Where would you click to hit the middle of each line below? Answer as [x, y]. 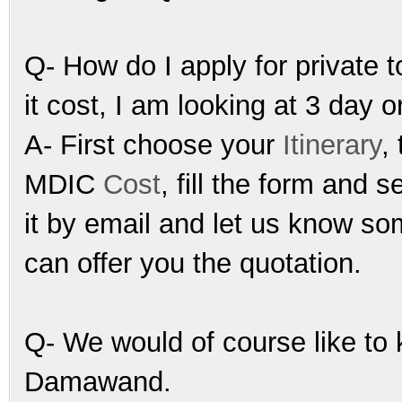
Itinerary [332, 144]
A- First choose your [153, 144]
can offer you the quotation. [193, 263]
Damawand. [98, 381]
